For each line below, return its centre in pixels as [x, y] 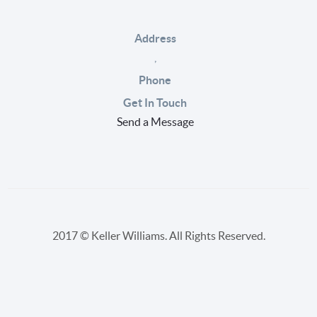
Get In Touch [155, 103]
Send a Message [155, 122]
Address [155, 39]
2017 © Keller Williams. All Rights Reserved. [158, 236]
